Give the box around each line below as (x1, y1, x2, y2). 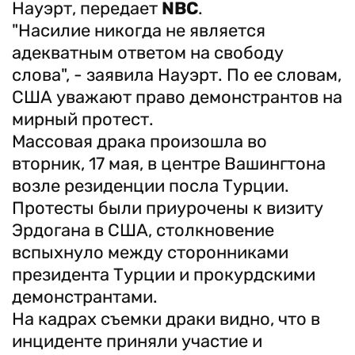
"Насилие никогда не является (12, 20, 265, 41)
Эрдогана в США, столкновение (12, 219, 274, 241)
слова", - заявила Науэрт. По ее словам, (12, 64, 342, 86)
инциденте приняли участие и (12, 330, 262, 352)
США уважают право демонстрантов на (12, 86, 342, 108)
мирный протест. (12, 109, 154, 130)
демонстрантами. (12, 286, 158, 307)
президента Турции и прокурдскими (12, 264, 315, 285)
